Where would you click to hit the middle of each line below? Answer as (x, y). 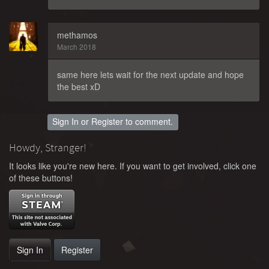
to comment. (148, 122)
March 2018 (77, 46)
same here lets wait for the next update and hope (150, 74)
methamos (77, 35)
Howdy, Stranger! (48, 147)
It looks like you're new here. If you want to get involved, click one (133, 165)
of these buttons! (41, 177)
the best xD (79, 86)
